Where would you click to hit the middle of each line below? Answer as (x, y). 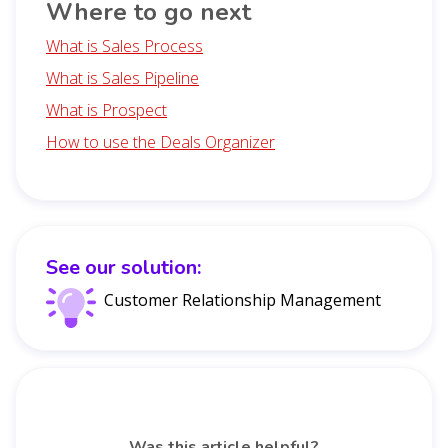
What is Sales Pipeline (122, 77)
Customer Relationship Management (242, 299)
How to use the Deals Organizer (160, 141)
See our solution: (123, 267)
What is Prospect (106, 109)
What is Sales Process (124, 45)
